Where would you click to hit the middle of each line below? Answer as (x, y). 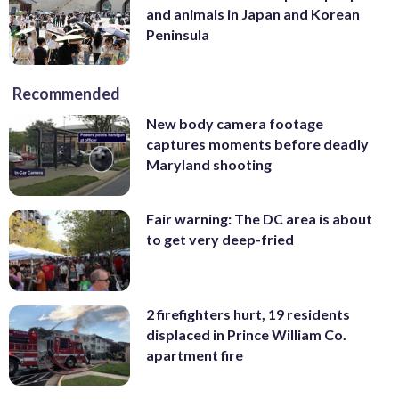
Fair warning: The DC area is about (259, 219)
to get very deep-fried (220, 240)
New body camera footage (235, 124)
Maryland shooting (209, 165)
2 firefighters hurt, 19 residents (248, 313)
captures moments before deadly (257, 144)
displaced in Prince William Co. (246, 334)
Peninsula (178, 34)
